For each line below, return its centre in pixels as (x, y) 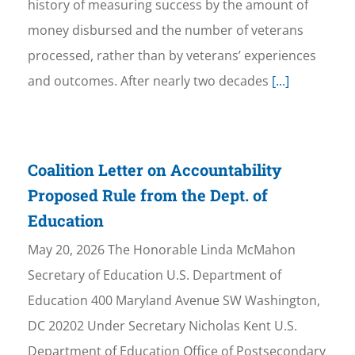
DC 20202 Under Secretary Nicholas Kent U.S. (162, 326)
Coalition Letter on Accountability (155, 170)
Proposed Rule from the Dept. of (147, 195)
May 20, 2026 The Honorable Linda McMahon (161, 250)
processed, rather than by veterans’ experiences (172, 56)
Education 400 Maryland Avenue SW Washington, (174, 301)
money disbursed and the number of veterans (165, 31)
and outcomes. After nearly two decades (148, 81)
